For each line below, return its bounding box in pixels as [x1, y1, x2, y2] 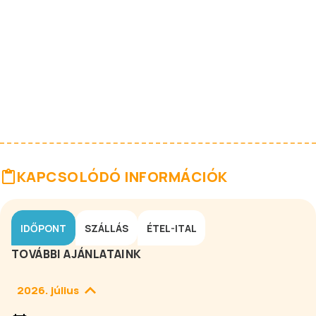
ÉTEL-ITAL [147, 221, 196, 235]
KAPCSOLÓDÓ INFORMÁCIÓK [17, 167, 228, 186]
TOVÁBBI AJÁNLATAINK [11, 246, 142, 262]
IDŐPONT [20, 221, 66, 235]
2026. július [17, 283, 79, 298]
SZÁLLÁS [85, 221, 128, 235]
